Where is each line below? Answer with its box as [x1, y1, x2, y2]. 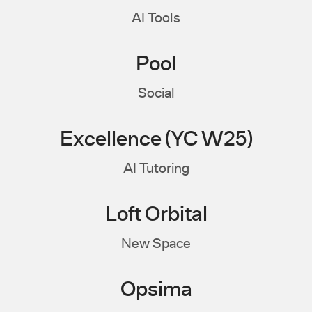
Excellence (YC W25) [60, 126, 252, 153]
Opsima [120, 276, 192, 304]
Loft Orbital [104, 201, 208, 228]
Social [137, 84, 175, 102]
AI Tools [132, 9, 180, 27]
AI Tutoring [123, 159, 189, 178]
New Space [121, 235, 191, 253]
